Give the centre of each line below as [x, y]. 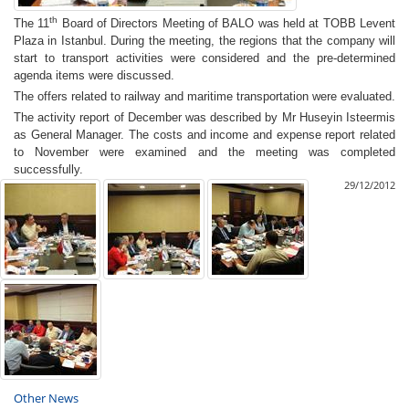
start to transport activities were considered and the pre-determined [204, 58]
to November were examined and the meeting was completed [204, 152]
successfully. [50, 169]
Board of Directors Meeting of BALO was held [184, 23]
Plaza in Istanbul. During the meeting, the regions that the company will [204, 41]
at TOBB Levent [352, 23]
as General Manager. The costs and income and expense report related [204, 135]
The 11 [32, 23]
